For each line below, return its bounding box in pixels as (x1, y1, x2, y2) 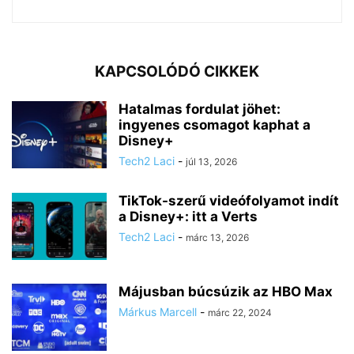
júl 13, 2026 (186, 156, 237, 168)
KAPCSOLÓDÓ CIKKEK (95, 62, 259, 81)
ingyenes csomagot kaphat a (119, 117, 311, 134)
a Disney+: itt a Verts (119, 209, 258, 225)
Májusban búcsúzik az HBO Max (119, 284, 333, 300)
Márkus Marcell (119, 305, 197, 319)
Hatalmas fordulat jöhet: (119, 101, 281, 118)
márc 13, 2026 (186, 232, 249, 244)
